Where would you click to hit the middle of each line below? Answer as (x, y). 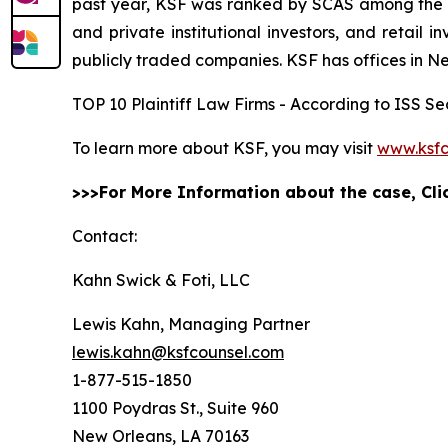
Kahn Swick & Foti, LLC (161, 280)
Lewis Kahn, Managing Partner (191, 324)
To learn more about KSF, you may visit (224, 148)
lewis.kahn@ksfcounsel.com (178, 352)
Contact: (104, 236)
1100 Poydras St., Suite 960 (175, 408)
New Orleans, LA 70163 (160, 436)
